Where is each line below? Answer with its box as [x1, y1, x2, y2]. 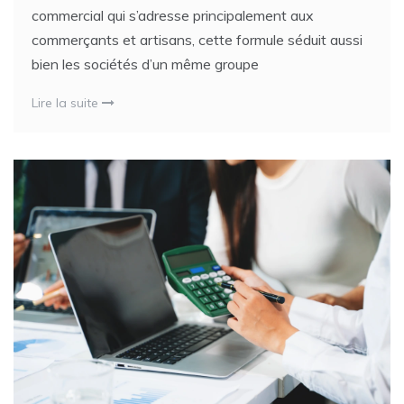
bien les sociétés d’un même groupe [32, 54, 259, 73]
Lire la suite [32, 94, 102, 111]
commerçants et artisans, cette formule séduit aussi [32, 30, 363, 49]
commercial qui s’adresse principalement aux [32, 5, 314, 24]
